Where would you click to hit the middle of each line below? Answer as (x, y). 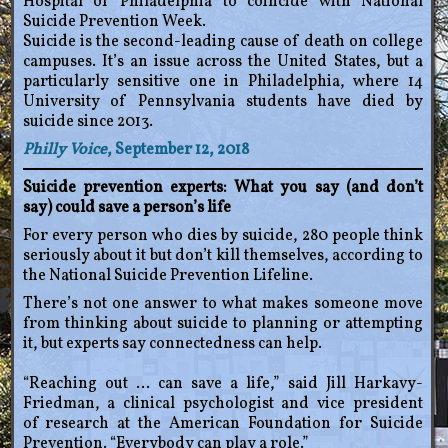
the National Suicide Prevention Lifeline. (169, 276)
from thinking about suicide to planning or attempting (222, 324)
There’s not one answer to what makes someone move (222, 304)
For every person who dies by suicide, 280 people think (222, 236)
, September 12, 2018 (177, 150)
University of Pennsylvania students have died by (222, 102)
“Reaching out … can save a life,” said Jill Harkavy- (222, 384)
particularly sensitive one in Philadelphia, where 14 (222, 82)
